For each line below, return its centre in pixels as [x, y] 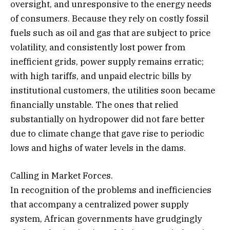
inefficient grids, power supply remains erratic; [107, 62]
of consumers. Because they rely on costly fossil [109, 19]
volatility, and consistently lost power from [98, 47]
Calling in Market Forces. [62, 176]
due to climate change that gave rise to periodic [107, 134]
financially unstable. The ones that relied [94, 105]
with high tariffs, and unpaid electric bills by [101, 76]
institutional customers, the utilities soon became [113, 91]
